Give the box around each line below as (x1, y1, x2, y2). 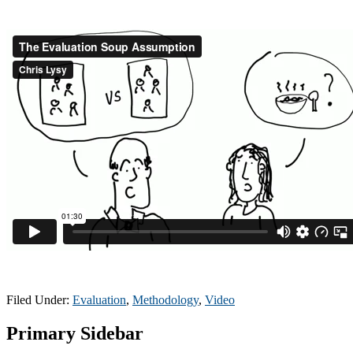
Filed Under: (6, 292, 72, 307)
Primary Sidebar (6, 322, 143, 344)
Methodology (132, 292, 199, 307)
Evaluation (72, 292, 126, 307)
